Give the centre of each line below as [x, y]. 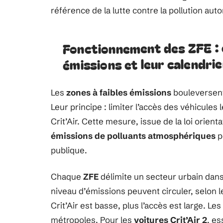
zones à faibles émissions [119, 92]
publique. [69, 150]
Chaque [67, 176]
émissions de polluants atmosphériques [133, 136]
